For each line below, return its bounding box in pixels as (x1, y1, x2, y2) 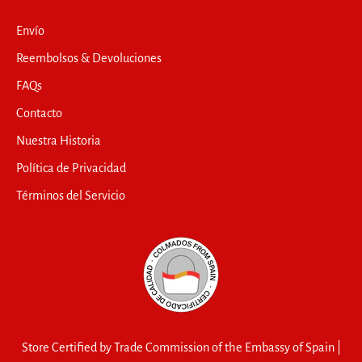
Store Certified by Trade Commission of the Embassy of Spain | (21, 340, 341, 354)
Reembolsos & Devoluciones (16, 51, 162, 65)
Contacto (16, 106, 62, 120)
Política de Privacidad (16, 161, 126, 175)
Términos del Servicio (16, 188, 125, 202)
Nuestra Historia (16, 133, 101, 147)
